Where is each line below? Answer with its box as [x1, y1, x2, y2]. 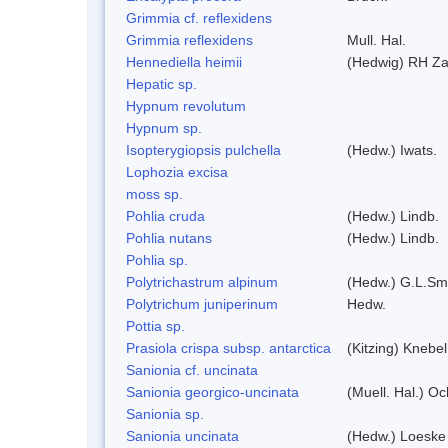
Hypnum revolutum [126, 97, 246, 114]
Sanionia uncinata [126, 427, 239, 444]
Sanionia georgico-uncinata [126, 383, 299, 400]
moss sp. [126, 185, 183, 202]
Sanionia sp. [126, 405, 204, 422]
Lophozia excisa [126, 163, 228, 180]
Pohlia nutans [126, 229, 212, 246]
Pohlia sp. [126, 251, 188, 268]
